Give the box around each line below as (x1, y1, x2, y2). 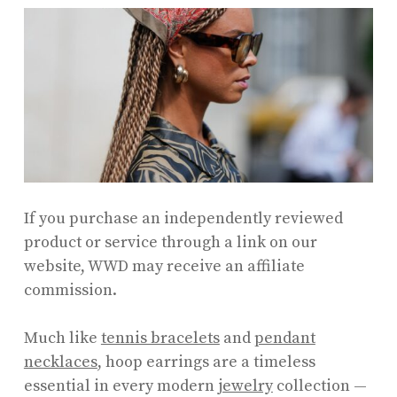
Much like (23, 327, 101, 348)
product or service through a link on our (23, 231, 317, 253)
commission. (23, 279, 117, 300)
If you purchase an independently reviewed (23, 207, 343, 229)
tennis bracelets (100, 327, 220, 348)
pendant (253, 327, 315, 348)
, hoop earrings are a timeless (97, 351, 315, 372)
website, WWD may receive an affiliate (23, 255, 305, 276)
